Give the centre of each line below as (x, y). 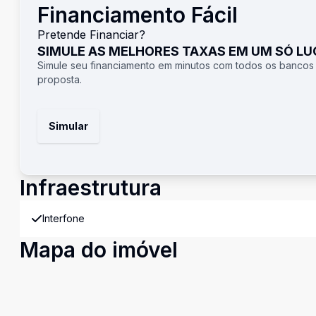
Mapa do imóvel (99, 250)
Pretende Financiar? (91, 35)
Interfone (63, 218)
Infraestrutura (91, 188)
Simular (68, 126)
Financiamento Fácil (138, 15)
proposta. (60, 79)
